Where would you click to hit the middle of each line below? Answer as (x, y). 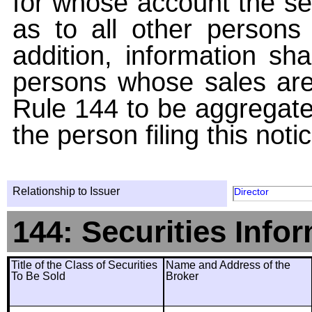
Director (251, 192)
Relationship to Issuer (66, 191)
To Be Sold (38, 276)
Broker (182, 276)
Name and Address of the (228, 265)
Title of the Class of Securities (84, 265)
